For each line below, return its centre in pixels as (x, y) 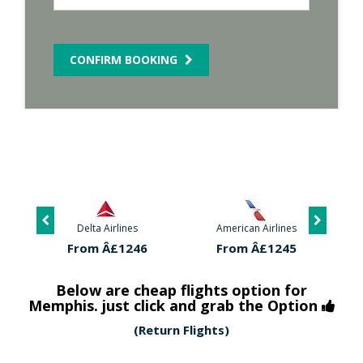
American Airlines (256, 228)
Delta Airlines (107, 228)
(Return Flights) (181, 330)
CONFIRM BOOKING (125, 60)
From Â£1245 (256, 248)
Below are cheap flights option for (181, 290)
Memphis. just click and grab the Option (173, 305)
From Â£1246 (107, 248)
